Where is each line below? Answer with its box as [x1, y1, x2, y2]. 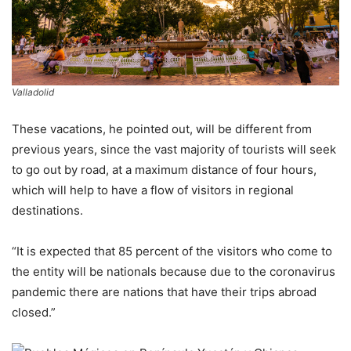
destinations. [12, 202, 83, 218]
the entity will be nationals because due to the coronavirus [12, 263, 335, 279]
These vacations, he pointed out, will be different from [12, 121, 312, 136]
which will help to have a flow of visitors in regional [12, 182, 294, 197]
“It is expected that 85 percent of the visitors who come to [12, 243, 332, 259]
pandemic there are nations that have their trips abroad [12, 284, 317, 299]
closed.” [12, 304, 56, 320]
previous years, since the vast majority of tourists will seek [12, 141, 336, 157]
